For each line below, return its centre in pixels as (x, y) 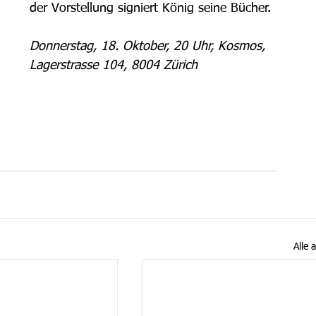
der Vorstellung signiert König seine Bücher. (150, 8)
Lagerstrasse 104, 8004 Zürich (114, 66)
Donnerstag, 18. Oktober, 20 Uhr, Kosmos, (150, 47)
